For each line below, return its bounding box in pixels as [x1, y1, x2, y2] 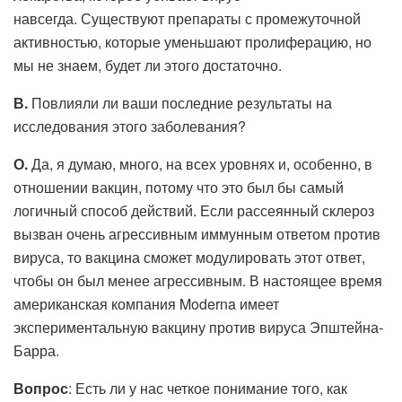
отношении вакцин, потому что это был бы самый [13, 176, 344, 197]
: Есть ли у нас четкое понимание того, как [68, 377, 347, 398]
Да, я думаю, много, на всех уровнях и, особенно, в [28, 153, 372, 174]
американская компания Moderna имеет [13, 293, 279, 314]
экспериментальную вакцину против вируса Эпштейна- [13, 316, 383, 337]
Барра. [13, 339, 59, 361]
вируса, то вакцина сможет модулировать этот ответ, [13, 246, 365, 267]
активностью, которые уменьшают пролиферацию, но [13, 31, 371, 52]
